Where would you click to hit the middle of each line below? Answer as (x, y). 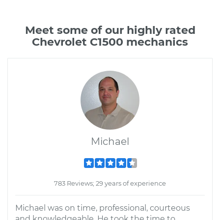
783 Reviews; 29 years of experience (110, 183)
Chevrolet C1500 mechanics (110, 42)
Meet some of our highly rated (110, 30)
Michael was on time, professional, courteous (103, 208)
